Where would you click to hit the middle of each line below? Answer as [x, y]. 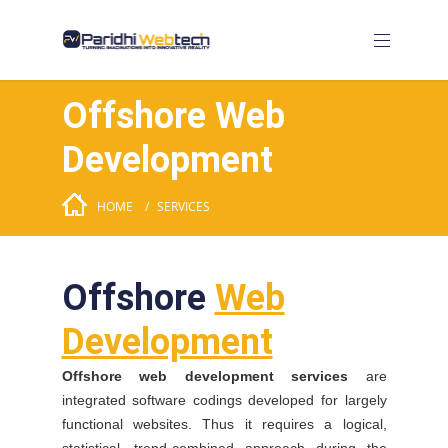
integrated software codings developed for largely [224, 400]
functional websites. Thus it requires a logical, [224, 424]
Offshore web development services [213, 376]
